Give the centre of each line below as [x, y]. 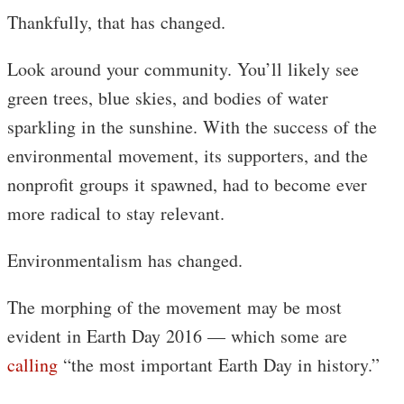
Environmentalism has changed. [125, 260]
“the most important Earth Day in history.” [219, 364]
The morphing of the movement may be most [174, 307]
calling [32, 364]
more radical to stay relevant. [116, 213]
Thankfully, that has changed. [116, 22]
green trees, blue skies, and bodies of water [168, 97]
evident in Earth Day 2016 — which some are [177, 335]
